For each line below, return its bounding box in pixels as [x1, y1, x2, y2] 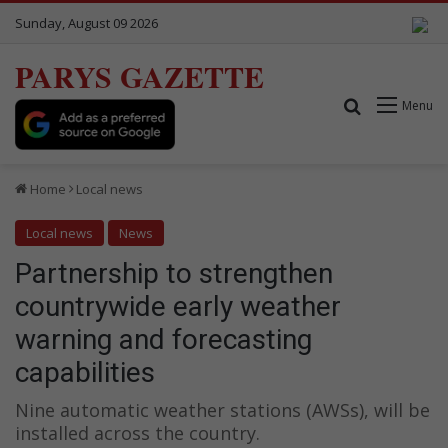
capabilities [15, 355, 155, 389]
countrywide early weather [15, 289, 341, 323]
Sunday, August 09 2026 [15, 14, 158, 32]
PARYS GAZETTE [15, 54, 264, 98]
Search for [361, 92, 439, 115]
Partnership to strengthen [15, 256, 333, 290]
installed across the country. [15, 420, 265, 445]
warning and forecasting [15, 322, 312, 356]
